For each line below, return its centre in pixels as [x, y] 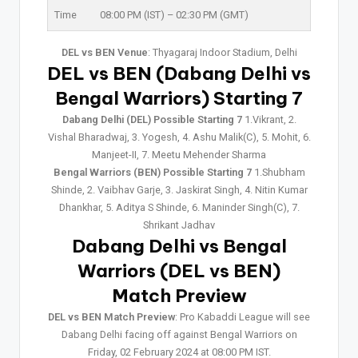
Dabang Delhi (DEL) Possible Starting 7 [152, 119]
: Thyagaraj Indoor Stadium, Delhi [222, 52]
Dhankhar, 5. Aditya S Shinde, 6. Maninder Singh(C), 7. [179, 207]
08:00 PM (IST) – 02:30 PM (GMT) [174, 14]
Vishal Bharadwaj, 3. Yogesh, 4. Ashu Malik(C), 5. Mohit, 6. [179, 137]
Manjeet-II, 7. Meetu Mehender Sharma [179, 154]
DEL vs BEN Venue [104, 52]
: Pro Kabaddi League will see [243, 316]
